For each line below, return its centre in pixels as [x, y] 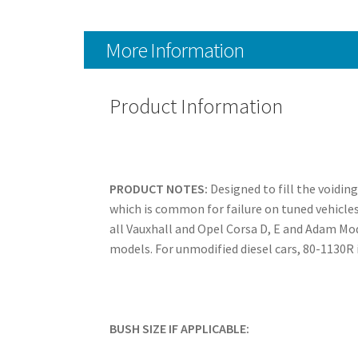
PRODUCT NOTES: [158, 188]
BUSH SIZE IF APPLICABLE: [179, 328]
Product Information [196, 106]
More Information [174, 49]
